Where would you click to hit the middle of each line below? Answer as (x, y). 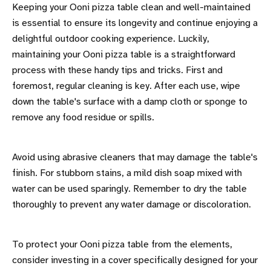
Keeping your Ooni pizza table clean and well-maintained (131, 7)
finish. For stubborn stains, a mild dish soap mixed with (127, 173)
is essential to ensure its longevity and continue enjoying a (135, 23)
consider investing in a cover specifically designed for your (135, 260)
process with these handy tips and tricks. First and (117, 70)
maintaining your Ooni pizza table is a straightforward (124, 54)
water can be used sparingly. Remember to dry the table (129, 189)
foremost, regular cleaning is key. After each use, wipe (126, 86)
